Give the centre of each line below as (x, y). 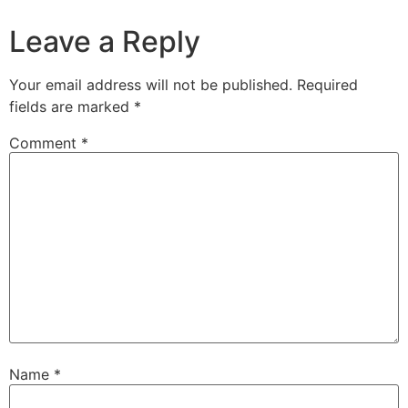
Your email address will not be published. (151, 85)
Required (327, 85)
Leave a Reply (105, 42)
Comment (45, 143)
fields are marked (71, 107)
